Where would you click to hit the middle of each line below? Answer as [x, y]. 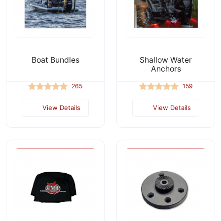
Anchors [166, 69]
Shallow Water [166, 60]
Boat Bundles [55, 60]
